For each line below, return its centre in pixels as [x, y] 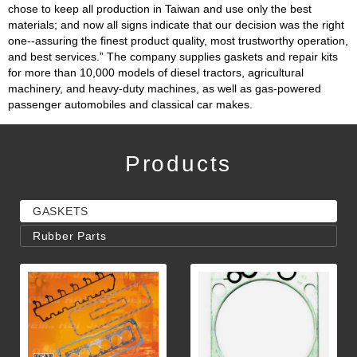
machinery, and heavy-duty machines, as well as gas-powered [165, 89]
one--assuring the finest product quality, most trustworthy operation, [178, 41]
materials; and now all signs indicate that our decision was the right [176, 25]
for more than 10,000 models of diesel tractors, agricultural [156, 73]
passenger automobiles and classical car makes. [130, 105]
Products [178, 164]
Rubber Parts [70, 236]
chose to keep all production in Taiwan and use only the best [160, 9]
